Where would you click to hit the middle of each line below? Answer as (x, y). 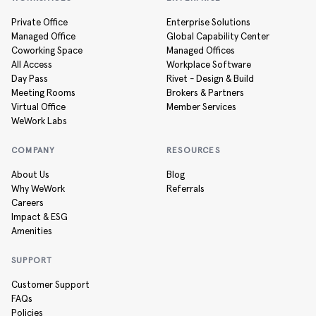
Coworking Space (47, 51)
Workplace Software (209, 65)
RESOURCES (193, 151)
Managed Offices (201, 51)
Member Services (201, 107)
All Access (32, 65)
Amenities (32, 231)
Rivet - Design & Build (210, 79)
